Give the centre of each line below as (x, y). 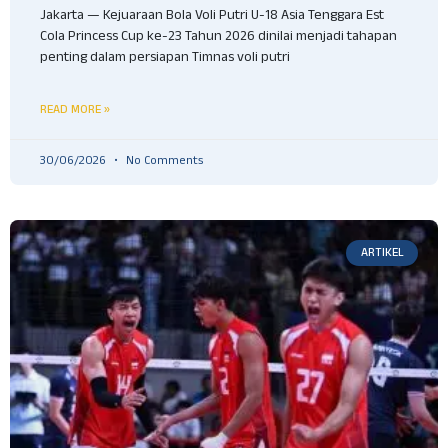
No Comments (163, 161)
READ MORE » (75, 109)
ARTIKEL (382, 252)
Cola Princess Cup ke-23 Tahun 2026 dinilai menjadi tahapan (218, 37)
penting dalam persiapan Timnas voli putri (165, 58)
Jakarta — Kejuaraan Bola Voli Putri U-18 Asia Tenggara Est (212, 16)
